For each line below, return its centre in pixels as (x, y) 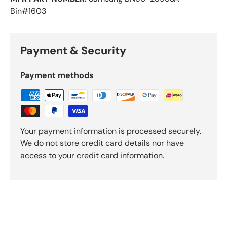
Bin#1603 (28, 11)
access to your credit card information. (92, 156)
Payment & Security (73, 51)
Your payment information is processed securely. (111, 131)
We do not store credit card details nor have (102, 143)
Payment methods (57, 75)
